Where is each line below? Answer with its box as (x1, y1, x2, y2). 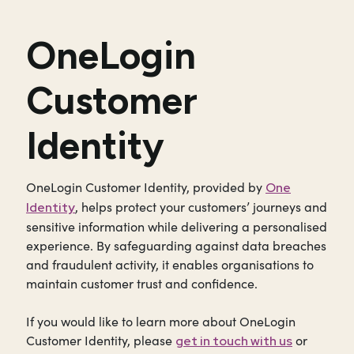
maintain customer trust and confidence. (26, 275, 258, 292)
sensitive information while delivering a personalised (26, 218, 327, 235)
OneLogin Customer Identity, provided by (26, 179, 265, 196)
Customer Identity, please (26, 332, 175, 349)
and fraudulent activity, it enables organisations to (26, 256, 314, 273)
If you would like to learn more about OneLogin (26, 313, 296, 330)
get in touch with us (175, 333, 292, 350)
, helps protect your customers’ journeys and (75, 198, 327, 216)
